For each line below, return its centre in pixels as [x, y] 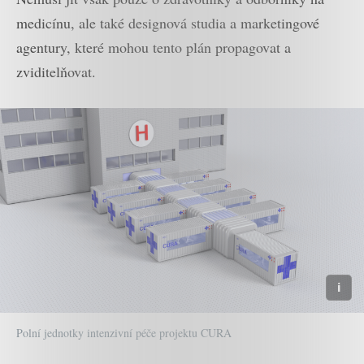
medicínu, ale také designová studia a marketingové [168, 23]
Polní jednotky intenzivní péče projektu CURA [124, 333]
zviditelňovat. [56, 72]
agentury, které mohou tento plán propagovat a [154, 48]
